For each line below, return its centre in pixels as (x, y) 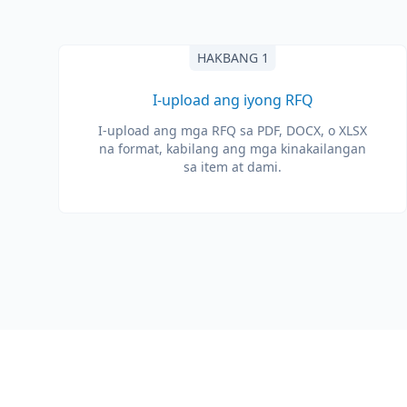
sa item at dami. (233, 167)
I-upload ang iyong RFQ (233, 100)
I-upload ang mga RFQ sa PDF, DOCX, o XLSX (233, 130)
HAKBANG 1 (233, 58)
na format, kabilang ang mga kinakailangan (233, 149)
